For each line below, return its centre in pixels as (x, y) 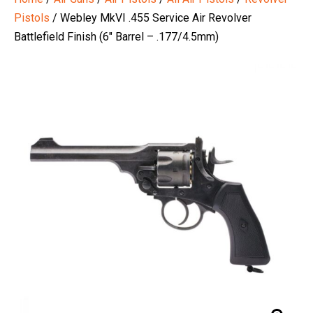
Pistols (32, 18)
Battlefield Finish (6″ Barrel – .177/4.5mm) (116, 37)
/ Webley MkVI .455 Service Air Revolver (151, 18)
